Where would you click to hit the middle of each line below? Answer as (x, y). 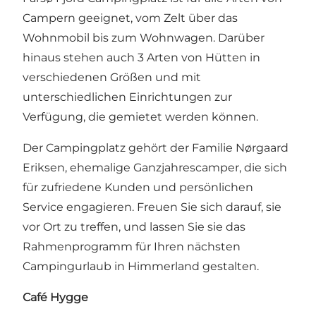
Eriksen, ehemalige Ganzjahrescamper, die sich (155, 167)
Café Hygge (55, 297)
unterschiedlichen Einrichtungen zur (127, 97)
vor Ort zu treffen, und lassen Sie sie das (134, 226)
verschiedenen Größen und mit (112, 77)
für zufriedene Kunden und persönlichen (138, 187)
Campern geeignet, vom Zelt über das (130, 18)
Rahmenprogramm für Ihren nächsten (132, 246)
